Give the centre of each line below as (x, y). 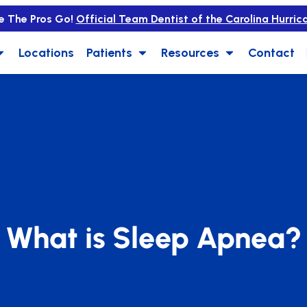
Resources (190, 52)
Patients (109, 52)
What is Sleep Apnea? (153, 237)
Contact (271, 52)
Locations (46, 52)
